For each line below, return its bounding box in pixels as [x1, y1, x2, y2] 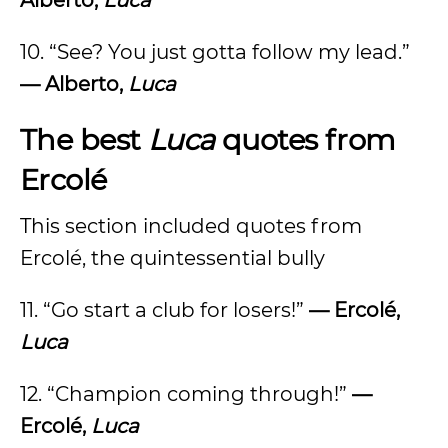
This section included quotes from [20, 214, 362, 238]
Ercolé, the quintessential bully [20, 246, 325, 270]
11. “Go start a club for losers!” [20, 298, 309, 322]
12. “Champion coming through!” [20, 382, 352, 406]
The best [20, 122, 148, 157]
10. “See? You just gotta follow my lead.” [20, 40, 410, 64]
